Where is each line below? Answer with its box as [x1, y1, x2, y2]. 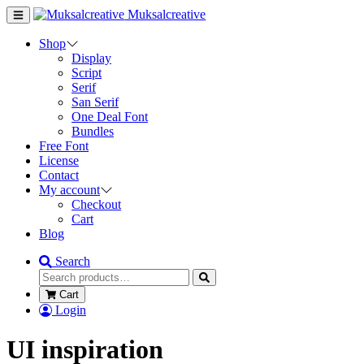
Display [71, 51, 111, 65]
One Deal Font [71, 110, 148, 123]
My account [39, 183, 100, 197]
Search [55, 254, 90, 268]
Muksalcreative [124, 7, 206, 21]
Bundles [71, 124, 114, 138]
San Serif [71, 95, 119, 109]
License [39, 154, 79, 167]
